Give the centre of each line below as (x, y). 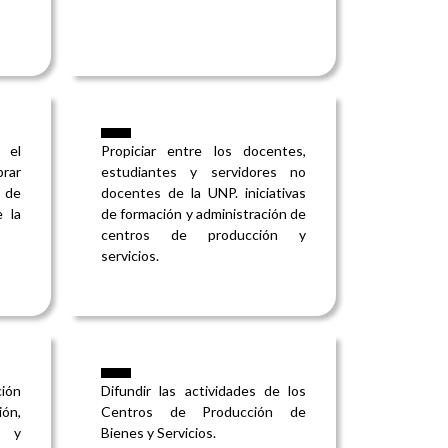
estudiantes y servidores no (203, 172)
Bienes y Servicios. (158, 433)
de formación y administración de (203, 214)
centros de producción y (203, 235)
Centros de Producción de (203, 412)
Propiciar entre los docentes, (203, 151)
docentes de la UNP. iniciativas (203, 193)
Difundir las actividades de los (203, 391)
